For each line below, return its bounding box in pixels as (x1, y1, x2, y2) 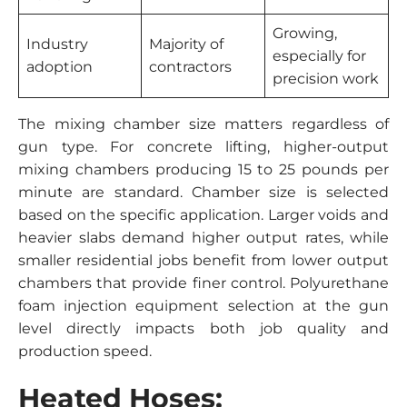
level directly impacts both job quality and (18, 319, 389, 337)
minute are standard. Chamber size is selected (18, 183, 389, 201)
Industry (26, 35, 88, 53)
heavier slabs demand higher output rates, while (18, 228, 389, 246)
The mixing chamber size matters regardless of (18, 114, 389, 133)
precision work (273, 69, 379, 87)
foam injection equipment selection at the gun (18, 296, 389, 314)
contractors (149, 57, 232, 75)
